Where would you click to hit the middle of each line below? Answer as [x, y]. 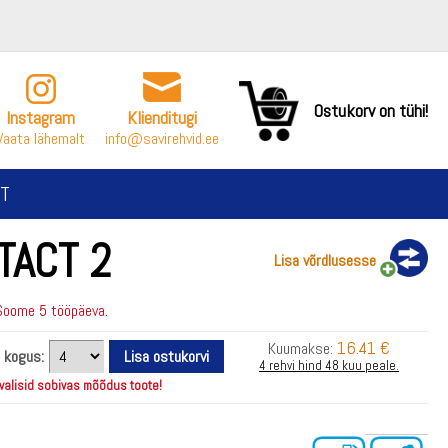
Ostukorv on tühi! [371, 110]
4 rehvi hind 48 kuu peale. [329, 365]
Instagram [40, 117]
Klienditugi [162, 117]
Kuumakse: [303, 348]
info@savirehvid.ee [162, 138]
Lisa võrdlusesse [325, 260]
